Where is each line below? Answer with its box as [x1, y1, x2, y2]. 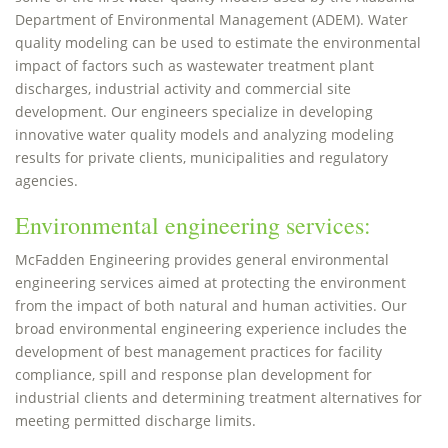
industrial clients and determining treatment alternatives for [15, 388, 422, 407]
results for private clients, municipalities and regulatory [15, 148, 388, 167]
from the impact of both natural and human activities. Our [15, 296, 407, 315]
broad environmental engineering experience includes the [15, 319, 407, 338]
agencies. [15, 171, 78, 190]
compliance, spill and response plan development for [15, 365, 372, 384]
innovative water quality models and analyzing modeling [15, 125, 394, 144]
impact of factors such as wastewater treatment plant [15, 56, 374, 75]
